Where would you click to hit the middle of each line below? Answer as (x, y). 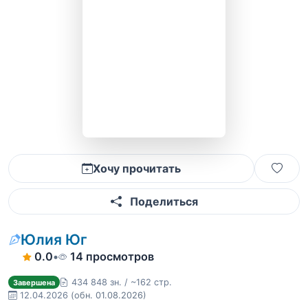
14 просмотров (112, 256)
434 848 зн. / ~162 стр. (121, 282)
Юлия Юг (54, 240)
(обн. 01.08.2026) (109, 295)
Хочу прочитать (137, 168)
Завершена (34, 282)
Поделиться (162, 201)
